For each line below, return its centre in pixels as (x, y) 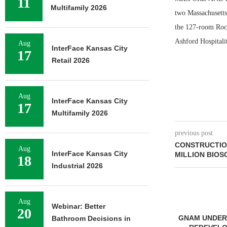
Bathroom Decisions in (91, 218)
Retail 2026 (71, 60)
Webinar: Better (79, 206)
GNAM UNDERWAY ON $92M (112, 218)
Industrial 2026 (77, 166)
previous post (194, 133)
